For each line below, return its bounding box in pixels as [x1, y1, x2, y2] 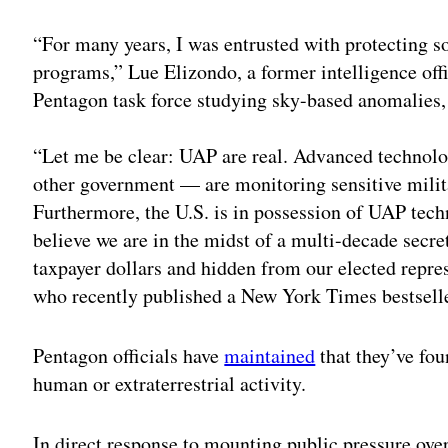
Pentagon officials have [33, 341, 225, 369]
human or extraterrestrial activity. [33, 369, 307, 397]
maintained [224, 341, 316, 369]
